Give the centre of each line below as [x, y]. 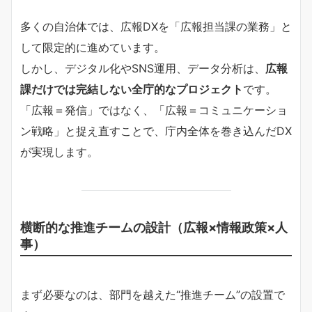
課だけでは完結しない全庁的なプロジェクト [132, 89]
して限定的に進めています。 [93, 47]
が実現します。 [59, 151]
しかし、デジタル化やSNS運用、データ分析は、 [143, 68]
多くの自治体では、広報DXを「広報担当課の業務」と [156, 26]
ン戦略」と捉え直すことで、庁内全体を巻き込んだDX [156, 131]
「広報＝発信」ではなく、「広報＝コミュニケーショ [154, 110]
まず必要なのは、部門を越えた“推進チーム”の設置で [153, 294]
